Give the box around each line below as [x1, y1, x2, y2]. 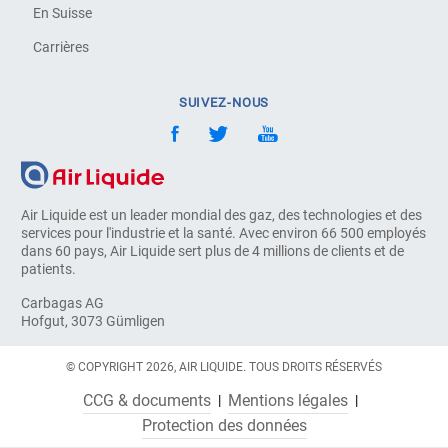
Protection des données [141, 416, 307, 436]
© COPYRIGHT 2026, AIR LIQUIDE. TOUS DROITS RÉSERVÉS [66, 359, 382, 374]
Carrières [33, 38, 90, 55]
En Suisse [33, 4, 93, 21]
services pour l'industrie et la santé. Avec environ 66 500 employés [21, 225, 427, 242]
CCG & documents [83, 390, 211, 410]
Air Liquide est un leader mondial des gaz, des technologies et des [21, 207, 423, 224]
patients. [21, 261, 77, 278]
